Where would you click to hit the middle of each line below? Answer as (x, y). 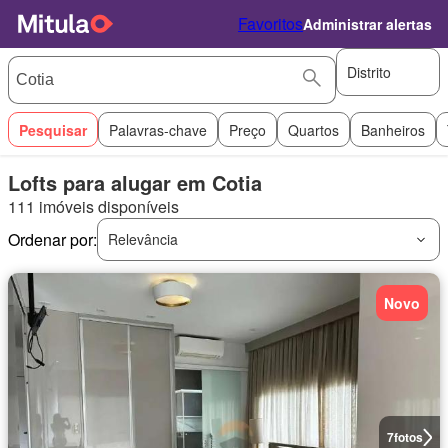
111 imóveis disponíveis (93, 206)
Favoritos (270, 23)
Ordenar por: (52, 239)
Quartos (313, 129)
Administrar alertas (367, 24)
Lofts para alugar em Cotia (135, 182)
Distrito (369, 71)
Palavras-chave (158, 129)
